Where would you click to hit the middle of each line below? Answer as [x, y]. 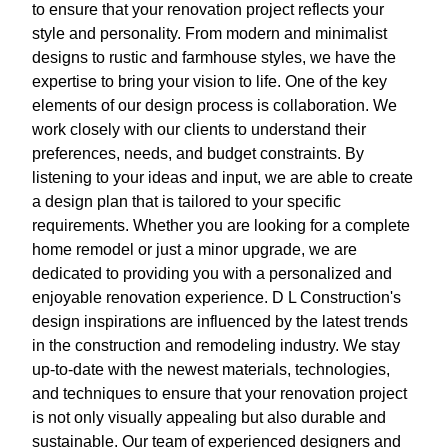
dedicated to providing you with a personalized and [212, 273]
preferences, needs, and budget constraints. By [198, 153]
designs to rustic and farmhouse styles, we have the [214, 57]
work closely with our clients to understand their [199, 129]
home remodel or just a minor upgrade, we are [194, 249]
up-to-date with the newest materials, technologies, [211, 369]
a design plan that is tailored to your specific [186, 201]
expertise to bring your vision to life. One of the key [209, 81]
